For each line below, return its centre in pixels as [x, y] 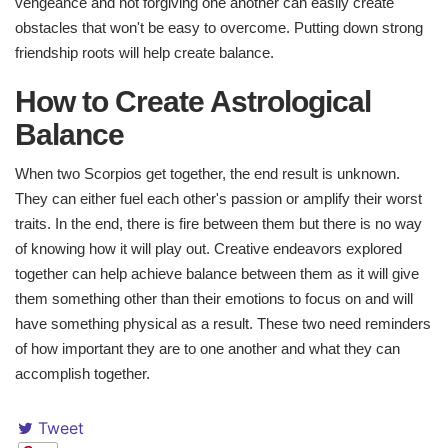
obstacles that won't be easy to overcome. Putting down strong [219, 28]
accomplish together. [82, 374]
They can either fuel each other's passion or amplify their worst [218, 199]
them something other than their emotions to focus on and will [214, 299]
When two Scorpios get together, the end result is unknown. [207, 174]
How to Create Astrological [193, 102]
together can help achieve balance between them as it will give [217, 274]
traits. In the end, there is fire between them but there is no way [218, 224]
